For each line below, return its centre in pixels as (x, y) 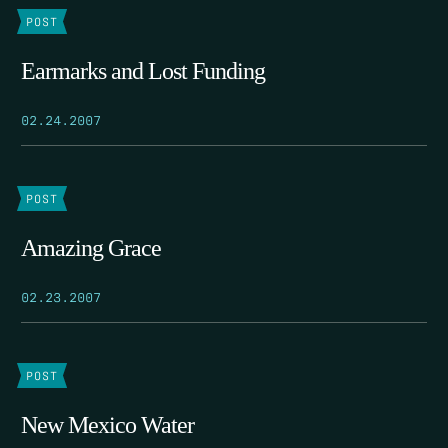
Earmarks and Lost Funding (143, 70)
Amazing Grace (91, 247)
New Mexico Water (107, 424)
